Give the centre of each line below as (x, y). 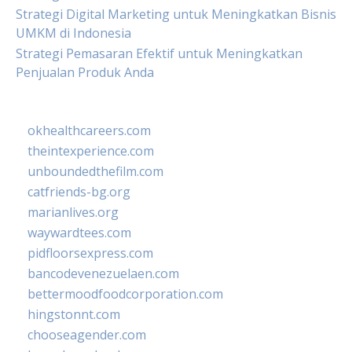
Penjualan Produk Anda (85, 72)
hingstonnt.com (74, 314)
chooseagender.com (87, 335)
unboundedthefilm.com (95, 171)
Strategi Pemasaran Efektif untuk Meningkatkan (159, 53)
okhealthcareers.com (89, 130)
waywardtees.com (79, 233)
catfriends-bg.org (79, 192)
